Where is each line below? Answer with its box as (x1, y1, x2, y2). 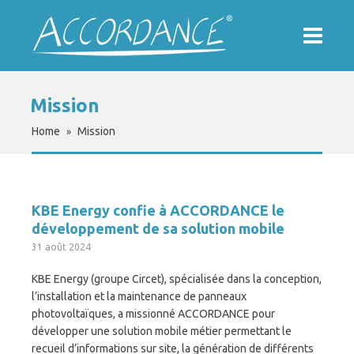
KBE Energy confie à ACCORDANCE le (32, 202, 284, 218)
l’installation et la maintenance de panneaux (32, 290, 247, 303)
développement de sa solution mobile (32, 220, 284, 236)
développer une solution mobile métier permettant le (32, 325, 292, 337)
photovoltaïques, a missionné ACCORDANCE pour (32, 307, 275, 320)
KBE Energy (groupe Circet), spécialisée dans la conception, (32, 273, 322, 285)
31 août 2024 (32, 242, 91, 252)
